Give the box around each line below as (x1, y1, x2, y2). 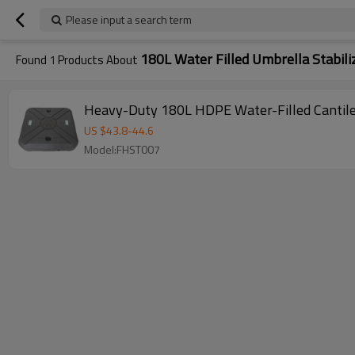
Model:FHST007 (84, 141, 160, 158)
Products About (55, 51, 140, 69)
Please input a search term (66, 11, 192, 28)
